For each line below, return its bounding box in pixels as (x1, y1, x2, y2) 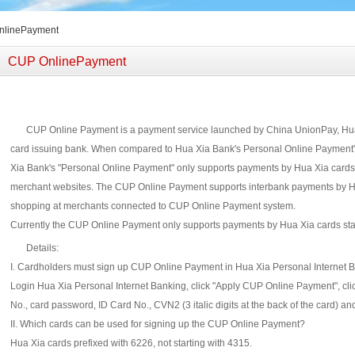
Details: (26, 242, 59, 254)
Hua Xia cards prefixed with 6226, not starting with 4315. (10, 338, 252, 349)
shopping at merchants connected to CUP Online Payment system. (10, 200, 296, 212)
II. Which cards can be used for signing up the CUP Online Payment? (10, 319, 305, 330)
